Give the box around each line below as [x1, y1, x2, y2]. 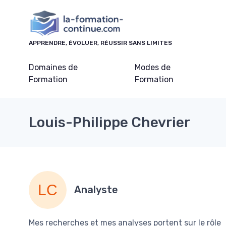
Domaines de [29, 62, 78, 72]
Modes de [134, 62, 171, 72]
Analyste [74, 184, 118, 196]
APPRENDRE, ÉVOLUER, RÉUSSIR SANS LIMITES [29, 39, 172, 46]
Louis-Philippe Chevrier [29, 114, 190, 131]
